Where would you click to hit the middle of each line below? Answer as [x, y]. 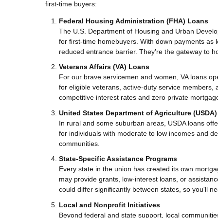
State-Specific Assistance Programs [118, 159]
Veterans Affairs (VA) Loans [104, 67]
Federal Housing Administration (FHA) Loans [134, 21]
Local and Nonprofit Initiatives [109, 205]
